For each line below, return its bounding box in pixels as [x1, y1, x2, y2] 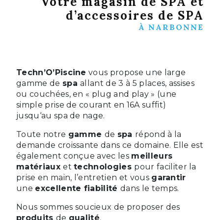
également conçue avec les [16, 151, 132, 161]
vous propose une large [86, 68, 186, 78]
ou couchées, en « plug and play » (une [16, 89, 177, 99]
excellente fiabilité [35, 184, 121, 193]
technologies [74, 162, 135, 172]
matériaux [16, 162, 63, 172]
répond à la [135, 130, 182, 139]
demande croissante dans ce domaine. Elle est [16, 140, 204, 150]
